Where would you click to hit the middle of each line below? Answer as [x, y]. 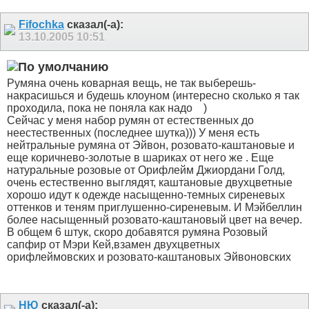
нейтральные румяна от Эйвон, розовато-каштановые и [151, 146]
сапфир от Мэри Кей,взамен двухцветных [113, 245]
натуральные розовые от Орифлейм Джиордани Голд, [146, 170]
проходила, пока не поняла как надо [101, 108]
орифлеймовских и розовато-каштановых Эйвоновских [150, 257]
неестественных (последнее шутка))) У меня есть [133, 133]
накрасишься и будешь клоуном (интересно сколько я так [153, 96]
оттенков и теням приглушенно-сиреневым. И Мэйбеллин [154, 208]
